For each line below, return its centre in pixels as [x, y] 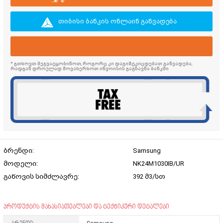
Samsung [147, 150]
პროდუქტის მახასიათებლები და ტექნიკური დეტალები [86, 207]
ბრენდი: [19, 150]
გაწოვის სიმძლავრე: [42, 176]
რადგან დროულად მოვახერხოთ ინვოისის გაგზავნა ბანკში [89, 69]
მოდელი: [21, 163]
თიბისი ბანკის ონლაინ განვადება [118, 21]
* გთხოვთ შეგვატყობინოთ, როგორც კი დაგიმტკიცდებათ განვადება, [101, 64]
